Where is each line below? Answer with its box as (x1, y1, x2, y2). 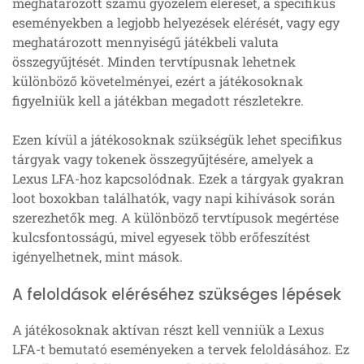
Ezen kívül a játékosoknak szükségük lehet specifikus (12, 130, 342, 148)
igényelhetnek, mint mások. (12, 247, 183, 265)
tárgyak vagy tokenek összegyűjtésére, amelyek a (12, 149, 314, 167)
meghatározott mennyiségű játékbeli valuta (12, 32, 279, 50)
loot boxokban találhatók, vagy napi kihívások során (12, 188, 336, 206)
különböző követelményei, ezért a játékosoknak (12, 71, 303, 89)
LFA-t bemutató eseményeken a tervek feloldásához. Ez (12, 340, 349, 357)
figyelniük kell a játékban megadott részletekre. (12, 91, 304, 109)
